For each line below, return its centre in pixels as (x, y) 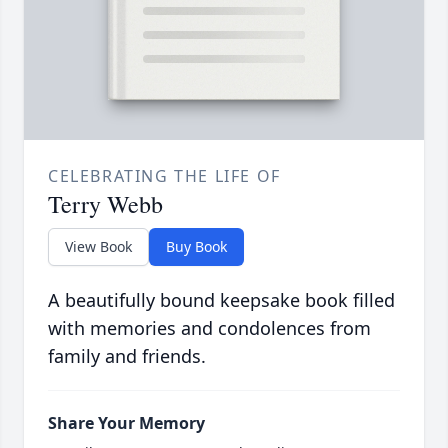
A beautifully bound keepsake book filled (221, 300)
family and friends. (127, 356)
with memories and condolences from (209, 328)
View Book (98, 247)
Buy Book (196, 247)
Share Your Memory (126, 423)
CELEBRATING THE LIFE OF (164, 176)
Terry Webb (105, 204)
